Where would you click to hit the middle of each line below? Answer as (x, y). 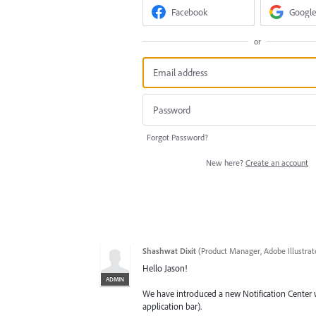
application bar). (172, 306)
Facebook (190, 12)
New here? (226, 162)
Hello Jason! (165, 268)
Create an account (277, 162)
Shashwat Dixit (169, 250)
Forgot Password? (177, 137)
